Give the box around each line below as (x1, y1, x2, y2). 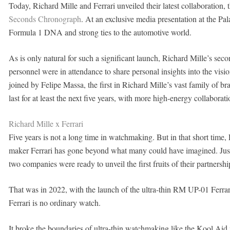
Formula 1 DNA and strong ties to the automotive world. (8, 27, 191, 37)
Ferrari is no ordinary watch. (8, 197, 101, 208)
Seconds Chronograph (8, 13, 81, 24)
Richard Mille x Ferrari (8, 118, 83, 129)
